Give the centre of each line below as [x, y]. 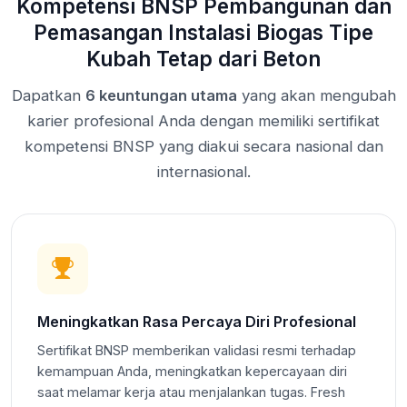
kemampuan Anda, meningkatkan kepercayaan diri [192, 371]
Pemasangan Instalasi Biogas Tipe [203, 32]
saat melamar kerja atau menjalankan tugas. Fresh [191, 392]
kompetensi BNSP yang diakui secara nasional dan [203, 146]
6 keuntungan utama [161, 95]
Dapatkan [48, 95]
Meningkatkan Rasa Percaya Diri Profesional [197, 321]
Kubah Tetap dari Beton [203, 58]
